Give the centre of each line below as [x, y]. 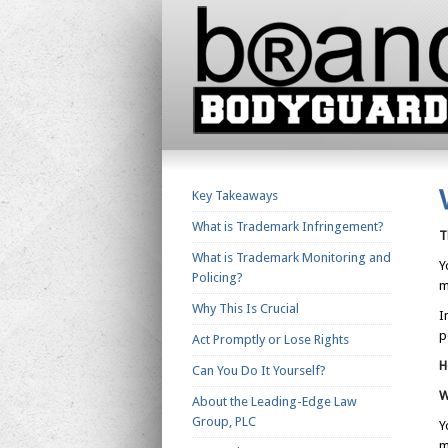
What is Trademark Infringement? [288, 227]
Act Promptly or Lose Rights [270, 340]
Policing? [217, 278]
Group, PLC [224, 422]
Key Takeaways [235, 196]
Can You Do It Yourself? [259, 371]
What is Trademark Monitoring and [291, 258]
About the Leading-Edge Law [274, 402]
